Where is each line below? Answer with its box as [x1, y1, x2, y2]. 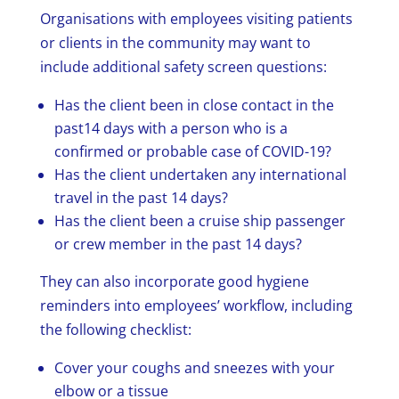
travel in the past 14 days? [53, 188, 228, 208]
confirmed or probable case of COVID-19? [53, 142, 331, 162]
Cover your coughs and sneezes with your [53, 358, 335, 379]
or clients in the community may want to [39, 33, 311, 53]
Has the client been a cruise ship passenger [53, 211, 346, 232]
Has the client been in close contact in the [53, 95, 334, 116]
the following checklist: [39, 320, 191, 340]
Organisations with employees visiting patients [39, 9, 353, 29]
